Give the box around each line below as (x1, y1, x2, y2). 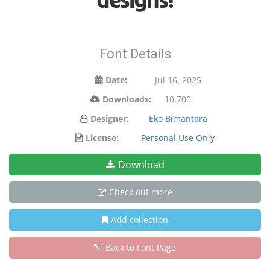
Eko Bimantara (148, 113, 207, 124)
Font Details (99, 46, 171, 61)
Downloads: (102, 93, 151, 105)
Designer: (90, 113, 129, 124)
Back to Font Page (105, 242, 176, 253)
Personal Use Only (141, 132, 215, 143)
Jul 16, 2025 (154, 74, 201, 86)
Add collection (111, 214, 168, 225)
